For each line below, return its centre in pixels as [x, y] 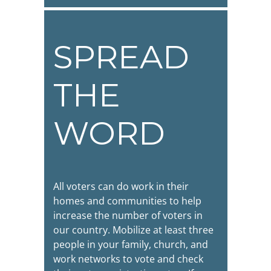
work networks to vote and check [128, 259]
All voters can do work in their [121, 186]
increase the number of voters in [128, 215]
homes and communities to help [127, 201]
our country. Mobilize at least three [133, 230]
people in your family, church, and [130, 244]
